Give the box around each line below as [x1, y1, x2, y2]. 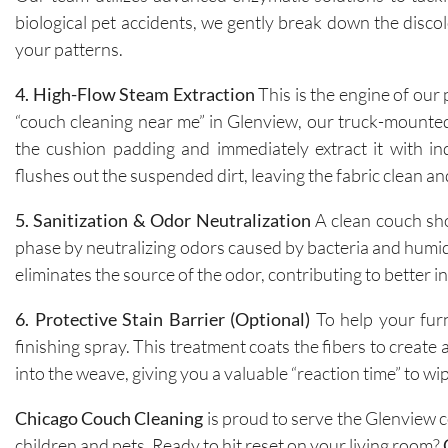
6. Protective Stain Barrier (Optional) [15, 307, 311, 330]
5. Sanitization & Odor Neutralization [15, 208, 311, 231]
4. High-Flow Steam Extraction [15, 82, 255, 105]
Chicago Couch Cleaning [15, 406, 204, 429]
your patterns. [15, 37, 123, 60]
